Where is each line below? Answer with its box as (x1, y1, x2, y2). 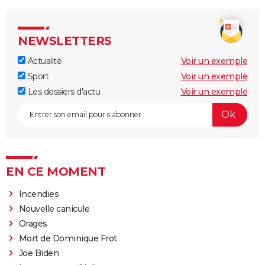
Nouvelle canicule (18, 203, 90, 214)
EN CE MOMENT (6, 164, 105, 179)
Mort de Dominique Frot (18, 232, 117, 244)
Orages (18, 218, 47, 229)
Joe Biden (18, 247, 59, 258)
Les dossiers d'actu (25, 86, 100, 97)
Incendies (18, 188, 59, 199)
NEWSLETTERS (18, 33, 112, 48)
